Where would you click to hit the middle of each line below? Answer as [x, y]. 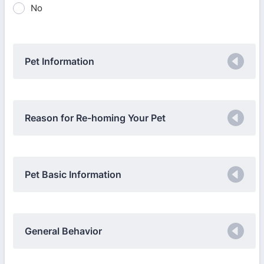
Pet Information [60, 61]
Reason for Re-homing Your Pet [95, 118]
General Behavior [63, 231]
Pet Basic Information [73, 174]
